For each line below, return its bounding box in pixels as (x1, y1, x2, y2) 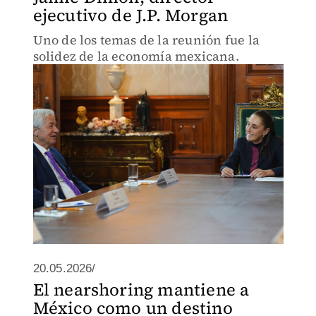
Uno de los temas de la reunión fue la (32, 31, 260, 49)
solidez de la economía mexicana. (32, 47, 239, 65)
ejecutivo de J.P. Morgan (32, 4, 229, 27)
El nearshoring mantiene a (32, 278, 250, 301)
